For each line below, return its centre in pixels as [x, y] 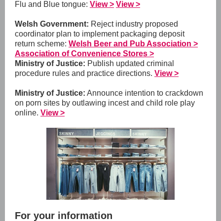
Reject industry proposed [133, 24]
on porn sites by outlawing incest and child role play [105, 103]
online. [28, 113]
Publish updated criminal [130, 63]
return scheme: [42, 44]
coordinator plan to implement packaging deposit [100, 34]
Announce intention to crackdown [144, 93]
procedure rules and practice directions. [85, 73]
